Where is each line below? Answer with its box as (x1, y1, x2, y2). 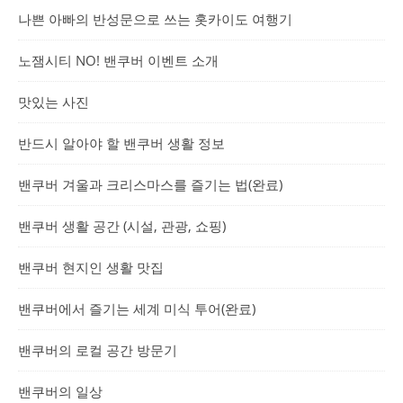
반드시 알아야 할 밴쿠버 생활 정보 (18, 134, 225, 152)
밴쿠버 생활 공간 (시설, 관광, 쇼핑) (18, 217, 226, 235)
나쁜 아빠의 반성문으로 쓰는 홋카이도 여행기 (18, 10, 292, 28)
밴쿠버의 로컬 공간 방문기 (18, 341, 177, 359)
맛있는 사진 (18, 93, 89, 111)
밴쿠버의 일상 (18, 382, 103, 400)
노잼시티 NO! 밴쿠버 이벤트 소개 (18, 51, 219, 69)
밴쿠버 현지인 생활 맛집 (18, 258, 164, 276)
